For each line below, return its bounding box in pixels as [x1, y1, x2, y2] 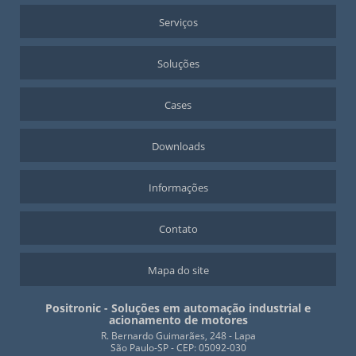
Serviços [158, 15, 198, 30]
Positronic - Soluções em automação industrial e [45, 300, 311, 316]
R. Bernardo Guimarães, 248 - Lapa [100, 329, 256, 343]
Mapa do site [147, 263, 209, 278]
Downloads [151, 139, 205, 154]
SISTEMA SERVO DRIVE [17, 20, 101, 32]
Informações [148, 180, 208, 195]
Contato [158, 222, 198, 237]
